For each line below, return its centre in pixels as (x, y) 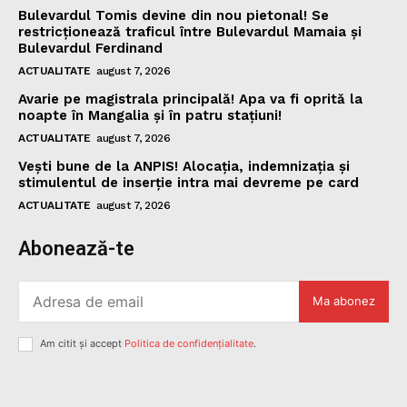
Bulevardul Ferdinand (90, 48)
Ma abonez (344, 301)
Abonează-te (76, 248)
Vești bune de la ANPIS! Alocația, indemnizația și (184, 166)
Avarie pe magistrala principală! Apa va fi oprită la (190, 99)
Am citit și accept (82, 343)
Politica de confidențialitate (189, 343)
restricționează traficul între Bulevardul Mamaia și (190, 31)
